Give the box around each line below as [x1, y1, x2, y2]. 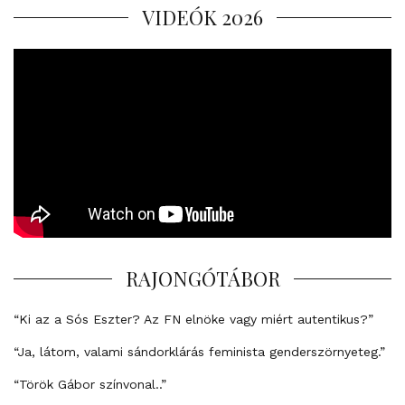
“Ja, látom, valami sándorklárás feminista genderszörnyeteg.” [14, 344, 385, 359]
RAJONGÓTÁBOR [125, 264, 280, 292]
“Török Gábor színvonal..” [14, 376, 166, 391]
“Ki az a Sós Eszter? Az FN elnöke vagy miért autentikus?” [14, 311, 373, 326]
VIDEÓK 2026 [142, 3, 263, 31]
